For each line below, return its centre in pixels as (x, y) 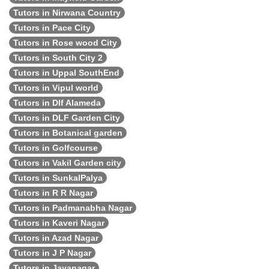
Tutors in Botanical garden (68, 133)
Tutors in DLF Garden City (67, 118)
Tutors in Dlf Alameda (57, 103)
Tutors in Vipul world (56, 88)
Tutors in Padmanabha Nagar (73, 208)
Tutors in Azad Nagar (56, 238)
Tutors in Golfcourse (56, 148)
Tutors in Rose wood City (65, 43)
